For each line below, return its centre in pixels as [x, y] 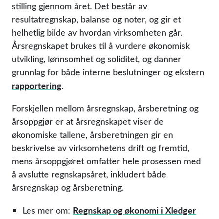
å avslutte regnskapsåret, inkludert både [89, 174]
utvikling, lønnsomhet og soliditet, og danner [97, 59]
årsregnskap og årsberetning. [68, 187]
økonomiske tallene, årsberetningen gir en [92, 134]
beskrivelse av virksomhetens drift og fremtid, [100, 148]
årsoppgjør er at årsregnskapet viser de [88, 121]
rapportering [37, 85]
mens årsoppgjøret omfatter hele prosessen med [106, 161]
